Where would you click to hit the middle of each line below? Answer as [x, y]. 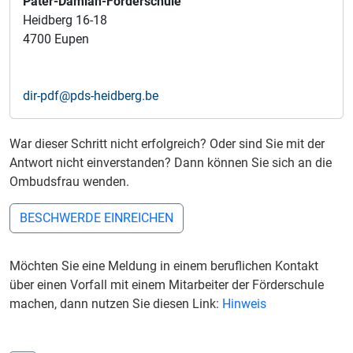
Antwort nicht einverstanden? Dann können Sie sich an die [171, 163]
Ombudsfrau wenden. [69, 182]
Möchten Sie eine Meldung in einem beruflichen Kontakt [164, 266]
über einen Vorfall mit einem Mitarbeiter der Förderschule [167, 285]
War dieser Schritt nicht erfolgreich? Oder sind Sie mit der [167, 144]
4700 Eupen [56, 39]
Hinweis [244, 304]
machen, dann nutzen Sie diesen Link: [116, 304]
